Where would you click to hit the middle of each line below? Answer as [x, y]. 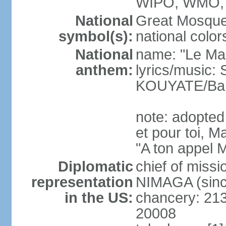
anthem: [104, 70]
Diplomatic [95, 166]
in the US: [99, 198]
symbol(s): [96, 36]
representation [82, 182]
